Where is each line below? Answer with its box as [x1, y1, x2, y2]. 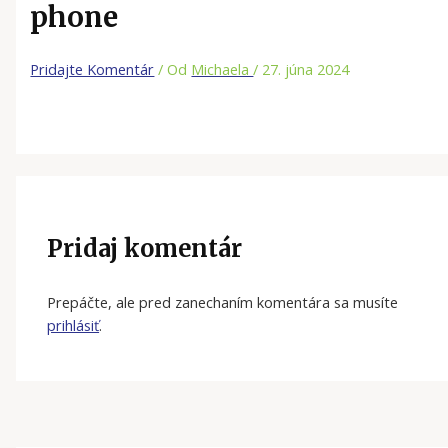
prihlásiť [47, 315, 100, 336]
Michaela [191, 58, 254, 79]
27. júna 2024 [262, 58, 350, 79]
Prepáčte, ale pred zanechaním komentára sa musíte [47, 292, 399, 313]
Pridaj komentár [47, 233, 243, 263]
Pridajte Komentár [30, 58, 155, 79]
